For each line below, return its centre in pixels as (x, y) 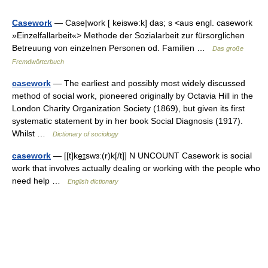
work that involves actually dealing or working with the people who (136, 168)
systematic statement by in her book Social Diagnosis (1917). (127, 121)
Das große (228, 48)
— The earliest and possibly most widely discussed (148, 83)
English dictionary (93, 181)
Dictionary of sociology (86, 134)
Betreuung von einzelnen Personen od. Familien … (112, 48)
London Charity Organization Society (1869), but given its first (128, 108)
